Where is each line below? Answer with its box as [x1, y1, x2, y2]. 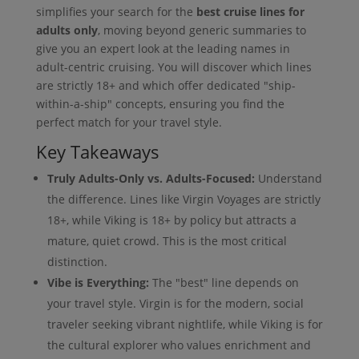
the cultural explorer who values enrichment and [46, 337, 311, 353]
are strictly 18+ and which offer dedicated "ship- [35, 77, 296, 93]
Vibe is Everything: [46, 274, 149, 290]
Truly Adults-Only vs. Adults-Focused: [46, 170, 255, 186]
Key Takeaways [35, 139, 159, 163]
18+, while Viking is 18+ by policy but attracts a [46, 212, 296, 228]
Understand [254, 170, 322, 186]
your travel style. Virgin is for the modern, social [46, 295, 304, 311]
